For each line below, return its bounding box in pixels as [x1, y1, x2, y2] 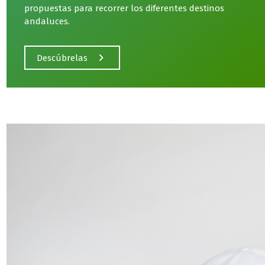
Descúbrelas [37, 52, 88, 63]
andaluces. [24, 16, 70, 27]
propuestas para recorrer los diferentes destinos [24, 3, 225, 14]
